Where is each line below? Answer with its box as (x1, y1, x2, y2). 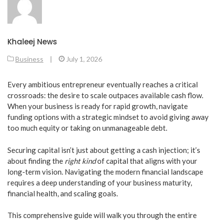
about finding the (7, 156, 65, 165)
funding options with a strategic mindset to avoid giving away (7, 112, 209, 122)
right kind (65, 156, 96, 165)
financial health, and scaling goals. (7, 188, 118, 198)
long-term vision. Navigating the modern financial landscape (7, 167, 203, 176)
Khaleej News (7, 37, 57, 47)
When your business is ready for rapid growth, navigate (7, 102, 188, 111)
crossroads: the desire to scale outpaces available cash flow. (7, 91, 203, 100)
